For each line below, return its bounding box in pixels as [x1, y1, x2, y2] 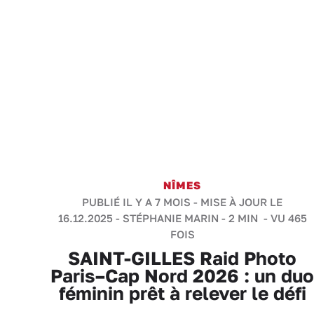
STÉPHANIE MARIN [122, 212, 219, 224]
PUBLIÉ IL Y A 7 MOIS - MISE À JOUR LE [82, 196, 282, 208]
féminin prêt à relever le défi [58, 282, 306, 304]
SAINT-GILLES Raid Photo [68, 247, 296, 269]
